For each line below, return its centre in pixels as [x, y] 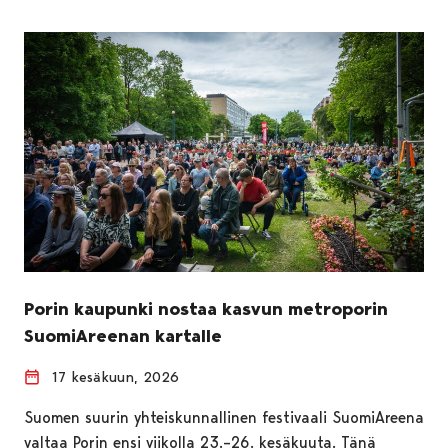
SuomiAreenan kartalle [123, 335]
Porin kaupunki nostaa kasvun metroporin [206, 308]
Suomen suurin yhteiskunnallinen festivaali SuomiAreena [224, 417]
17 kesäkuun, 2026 [115, 376]
